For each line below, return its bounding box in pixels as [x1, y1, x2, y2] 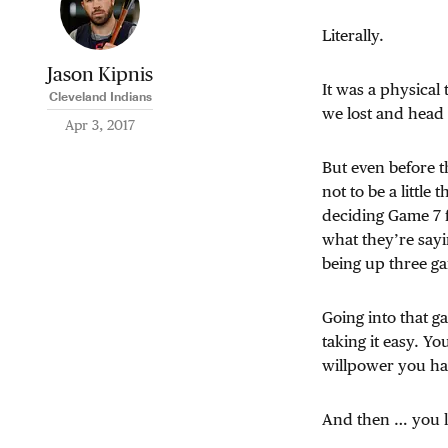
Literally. [322, 26, 384, 45]
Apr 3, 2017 [65, 117, 135, 133]
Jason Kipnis [47, 63, 153, 85]
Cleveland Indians [48, 89, 152, 103]
